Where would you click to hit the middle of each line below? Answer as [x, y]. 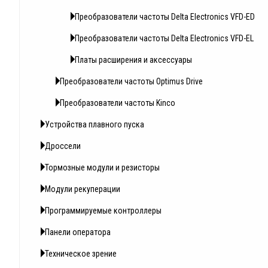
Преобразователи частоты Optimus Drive [131, 82]
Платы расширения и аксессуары [133, 60]
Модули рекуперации [83, 189]
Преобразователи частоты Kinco [118, 103]
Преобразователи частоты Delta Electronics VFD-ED [165, 17]
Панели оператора [78, 232]
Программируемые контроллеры [103, 211]
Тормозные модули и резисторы [102, 168]
